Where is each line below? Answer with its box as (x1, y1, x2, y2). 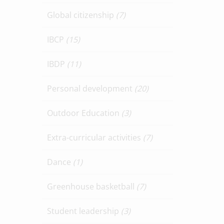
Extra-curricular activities (46, 132, 143, 143)
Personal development (46, 83, 134, 94)
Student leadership (46, 205, 121, 216)
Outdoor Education (46, 107, 121, 118)
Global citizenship (46, 9, 116, 20)
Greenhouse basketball (46, 181, 136, 192)
